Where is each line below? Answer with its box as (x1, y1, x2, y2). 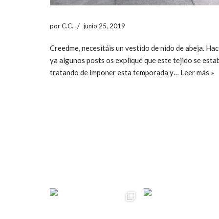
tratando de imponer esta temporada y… (50, 67, 180, 77)
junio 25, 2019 (84, 22, 125, 30)
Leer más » (180, 67, 214, 77)
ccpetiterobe (74, 159, 118, 169)
